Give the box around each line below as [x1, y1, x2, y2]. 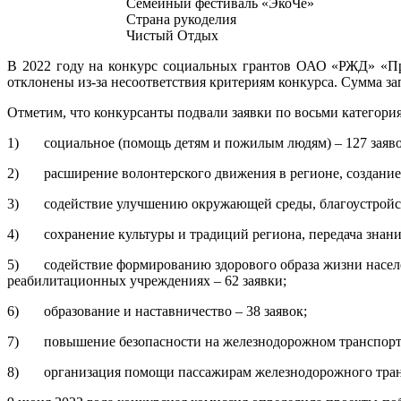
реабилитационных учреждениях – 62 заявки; [7, 273, 286, 288]
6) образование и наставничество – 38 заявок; [7, 303, 307, 319]
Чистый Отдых [126, 28, 218, 43]
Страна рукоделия [126, 12, 236, 27]
